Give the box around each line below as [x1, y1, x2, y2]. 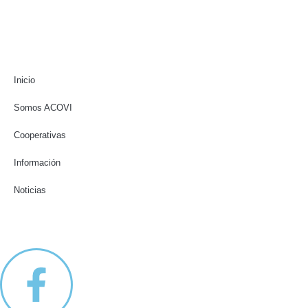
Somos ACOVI [14, 102, 72, 113]
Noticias [14, 184, 46, 195]
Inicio [14, 74, 35, 85]
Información [14, 157, 60, 168]
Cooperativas [14, 129, 66, 140]
